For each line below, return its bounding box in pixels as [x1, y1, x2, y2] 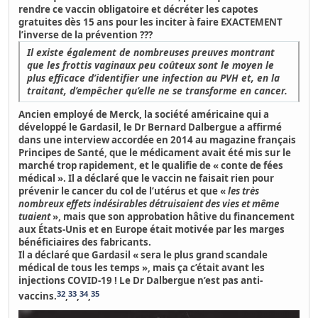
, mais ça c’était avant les [148, 261, 265, 275]
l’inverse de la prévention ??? [18, 28, 153, 42]
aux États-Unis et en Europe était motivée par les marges [18, 223, 285, 236]
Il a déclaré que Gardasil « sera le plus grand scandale [18, 248, 268, 262]
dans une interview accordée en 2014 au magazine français [18, 133, 297, 147]
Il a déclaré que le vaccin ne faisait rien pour [68, 172, 275, 185]
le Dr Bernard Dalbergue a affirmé [124, 121, 283, 134]
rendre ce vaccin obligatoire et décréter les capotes [18, 3, 259, 16]
